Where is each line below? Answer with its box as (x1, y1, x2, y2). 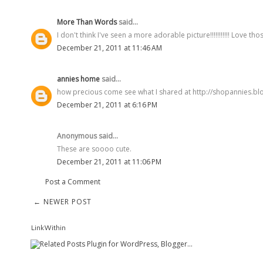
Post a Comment (45, 176, 100, 187)
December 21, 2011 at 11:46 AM (57, 42, 162, 53)
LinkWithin (31, 222, 66, 232)
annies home (57, 73, 100, 84)
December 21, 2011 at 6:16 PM (57, 99, 157, 110)
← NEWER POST (33, 196, 92, 207)
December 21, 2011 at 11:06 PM (57, 156, 161, 167)
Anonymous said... (57, 130, 118, 141)
